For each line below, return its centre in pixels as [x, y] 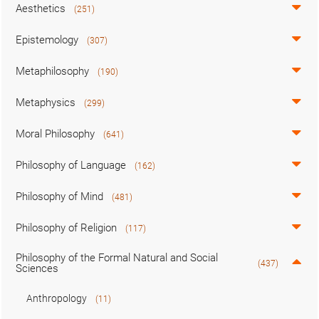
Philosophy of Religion [66, 228]
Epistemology [47, 40]
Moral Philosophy [55, 134]
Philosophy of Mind [59, 197]
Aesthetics [41, 9]
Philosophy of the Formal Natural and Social [117, 258]
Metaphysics [46, 103]
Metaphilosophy [52, 71]
